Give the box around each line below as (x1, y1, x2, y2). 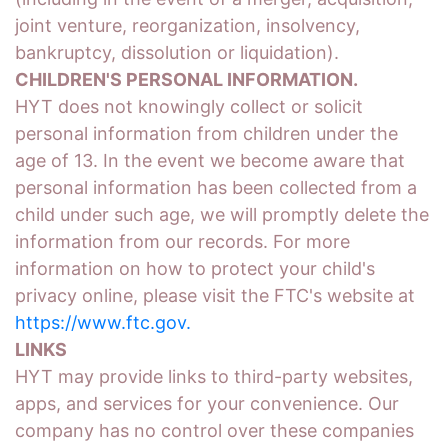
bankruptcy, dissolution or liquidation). (15, 42, 339, 63)
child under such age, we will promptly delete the (15, 204, 429, 225)
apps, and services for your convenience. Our (15, 393, 399, 414)
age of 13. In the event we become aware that (15, 150, 405, 171)
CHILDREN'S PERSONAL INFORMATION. (15, 69, 358, 90)
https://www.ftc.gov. (15, 312, 191, 333)
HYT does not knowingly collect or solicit (15, 96, 363, 117)
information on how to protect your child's (15, 258, 375, 279)
